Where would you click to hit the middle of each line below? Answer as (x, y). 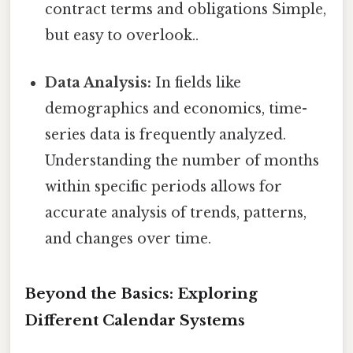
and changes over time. (128, 238)
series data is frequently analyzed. (166, 134)
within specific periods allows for (164, 186)
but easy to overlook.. (122, 36)
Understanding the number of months (182, 160)
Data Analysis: (98, 82)
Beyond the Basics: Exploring (141, 294)
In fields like (197, 82)
